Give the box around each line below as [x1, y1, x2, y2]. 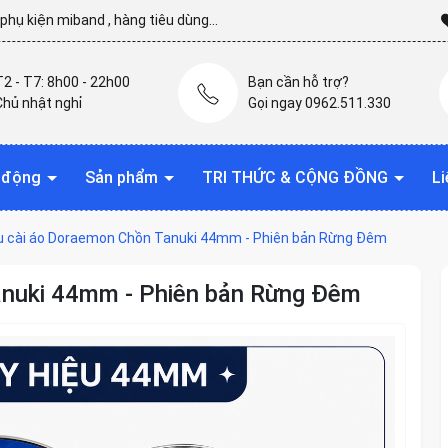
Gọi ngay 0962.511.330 [248, 94, 391, 111]
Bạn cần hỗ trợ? [248, 73, 349, 90]
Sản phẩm [85, 167, 162, 187]
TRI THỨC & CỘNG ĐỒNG [202, 167, 392, 187]
